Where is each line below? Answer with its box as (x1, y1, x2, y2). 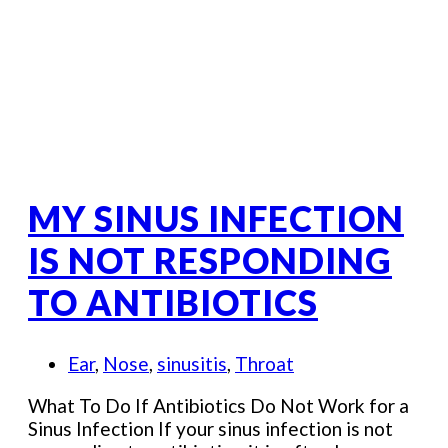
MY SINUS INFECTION (28, 197, 404, 239)
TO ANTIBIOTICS (28, 281, 318, 323)
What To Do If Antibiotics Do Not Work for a (28, 394, 409, 418)
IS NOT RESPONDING (28, 239, 392, 281)
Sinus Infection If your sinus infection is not (28, 417, 393, 441)
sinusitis (157, 352, 227, 376)
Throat (235, 352, 294, 376)
